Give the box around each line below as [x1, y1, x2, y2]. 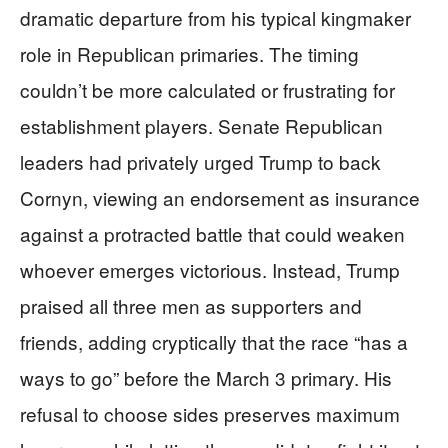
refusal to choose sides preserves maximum [20, 399, 400, 427]
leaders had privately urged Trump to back [20, 147, 381, 175]
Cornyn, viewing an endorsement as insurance [20, 183, 420, 211]
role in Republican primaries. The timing [20, 39, 359, 67]
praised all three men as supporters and [20, 291, 362, 319]
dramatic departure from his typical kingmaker [20, 3, 411, 31]
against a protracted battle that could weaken [20, 219, 405, 247]
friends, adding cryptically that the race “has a [20, 327, 408, 355]
